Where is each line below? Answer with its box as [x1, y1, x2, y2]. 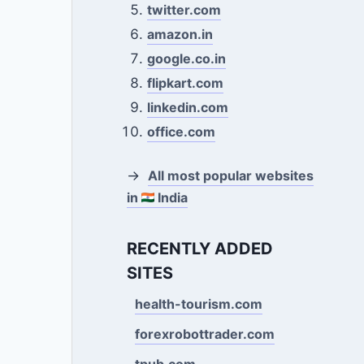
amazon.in [147, 26, 214, 42]
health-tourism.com [134, 295, 262, 312]
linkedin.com [147, 99, 229, 115]
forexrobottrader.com [134, 325, 275, 342]
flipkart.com [147, 75, 224, 91]
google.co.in [147, 50, 227, 67]
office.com [147, 123, 216, 140]
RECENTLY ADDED [126, 238, 273, 258]
